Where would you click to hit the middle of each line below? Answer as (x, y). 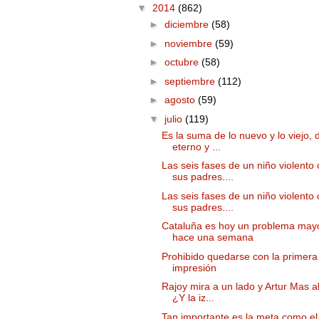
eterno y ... (196, 146)
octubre (183, 62)
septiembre (191, 81)
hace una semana (213, 237)
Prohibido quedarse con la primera (239, 256)
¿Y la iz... (193, 298)
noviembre (189, 43)
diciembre (188, 25)
